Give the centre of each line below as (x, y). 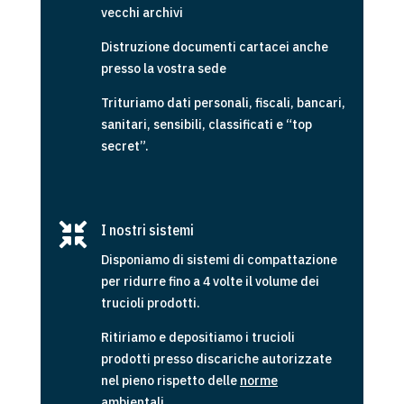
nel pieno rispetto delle (170, 381)
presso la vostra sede (163, 69)
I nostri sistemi (147, 230)
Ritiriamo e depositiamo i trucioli (197, 338)
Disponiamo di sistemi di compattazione (219, 260)
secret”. (124, 147)
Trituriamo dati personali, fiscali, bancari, (223, 103)
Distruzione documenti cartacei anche (214, 47)
